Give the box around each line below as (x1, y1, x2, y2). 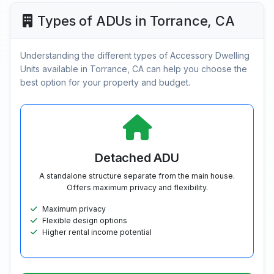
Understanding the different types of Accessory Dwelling (20, 50, 250, 61)
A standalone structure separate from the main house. (39, 171, 235, 181)
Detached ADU (95, 150, 179, 166)
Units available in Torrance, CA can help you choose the (20, 64, 247, 75)
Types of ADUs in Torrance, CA (37, 13, 235, 29)
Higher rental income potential (42, 228, 152, 237)
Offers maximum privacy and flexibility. (66, 183, 208, 193)
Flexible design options (42, 216, 127, 226)
